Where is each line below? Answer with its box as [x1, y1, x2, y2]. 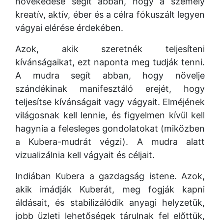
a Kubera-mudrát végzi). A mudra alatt [15, 137, 205, 147]
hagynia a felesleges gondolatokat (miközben [15, 123, 205, 134]
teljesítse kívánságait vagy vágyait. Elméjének [15, 97, 205, 107]
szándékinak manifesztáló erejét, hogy [15, 83, 205, 94]
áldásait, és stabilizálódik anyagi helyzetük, [15, 197, 205, 208]
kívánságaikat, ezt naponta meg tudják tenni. [15, 57, 205, 67]
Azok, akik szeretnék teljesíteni [15, 44, 205, 54]
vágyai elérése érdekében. [15, 23, 126, 33]
